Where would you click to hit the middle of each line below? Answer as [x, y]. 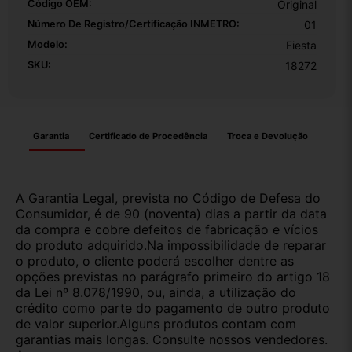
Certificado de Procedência [148, 136]
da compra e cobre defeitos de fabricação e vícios [167, 230]
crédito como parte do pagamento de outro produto [173, 308]
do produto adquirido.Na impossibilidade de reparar [171, 246]
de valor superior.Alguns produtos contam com [156, 324]
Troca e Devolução [267, 136]
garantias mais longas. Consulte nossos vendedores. [172, 340]
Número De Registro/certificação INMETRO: [134, 24]
